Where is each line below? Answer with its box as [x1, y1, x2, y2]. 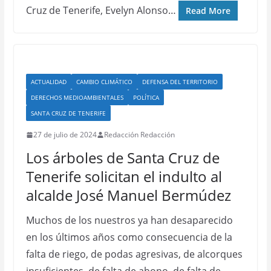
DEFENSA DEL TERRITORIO [142, 77, 218, 86]
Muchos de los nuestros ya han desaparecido [25, 214, 233, 227]
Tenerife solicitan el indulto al [25, 166, 222, 186]
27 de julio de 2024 [33, 129, 97, 140]
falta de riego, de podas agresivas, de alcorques [25, 247, 243, 261]
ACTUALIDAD [30, 77, 67, 86]
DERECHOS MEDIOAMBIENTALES [30, 93, 123, 102]
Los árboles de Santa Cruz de [25, 148, 220, 168]
